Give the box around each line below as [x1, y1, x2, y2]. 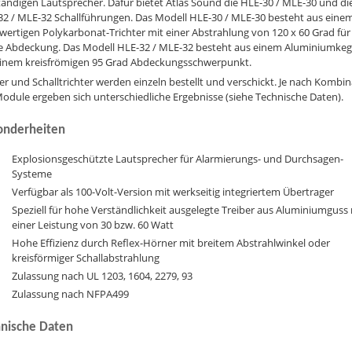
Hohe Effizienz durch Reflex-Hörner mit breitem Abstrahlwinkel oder [11, 235, 330, 250]
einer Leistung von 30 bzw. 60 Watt [11, 217, 174, 232]
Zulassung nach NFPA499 [11, 286, 129, 301]
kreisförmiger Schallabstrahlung [11, 250, 159, 265]
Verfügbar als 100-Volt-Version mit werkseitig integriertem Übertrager [11, 184, 334, 199]
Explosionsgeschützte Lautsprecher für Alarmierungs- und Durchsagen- [11, 152, 343, 167]
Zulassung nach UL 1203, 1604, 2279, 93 [11, 268, 192, 283]
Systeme [11, 167, 52, 181]
